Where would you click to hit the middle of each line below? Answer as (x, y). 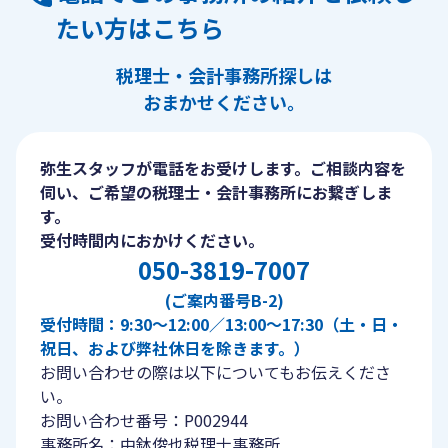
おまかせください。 (224, 102)
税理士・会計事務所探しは (224, 75)
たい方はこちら (140, 27)
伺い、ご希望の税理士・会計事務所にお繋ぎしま (216, 192)
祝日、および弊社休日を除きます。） (175, 348)
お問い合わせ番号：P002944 (144, 420)
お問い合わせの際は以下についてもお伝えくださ (215, 372)
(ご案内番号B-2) (224, 300)
